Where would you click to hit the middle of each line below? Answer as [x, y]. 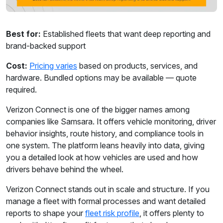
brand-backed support [46, 46]
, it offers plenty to [172, 213]
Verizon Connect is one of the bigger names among [98, 110]
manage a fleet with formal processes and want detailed [106, 201]
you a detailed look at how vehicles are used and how [102, 158]
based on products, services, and [137, 66]
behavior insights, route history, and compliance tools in [105, 134]
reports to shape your [46, 213]
